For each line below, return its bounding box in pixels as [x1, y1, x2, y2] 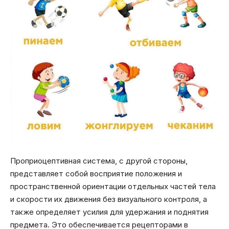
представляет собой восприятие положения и [10, 168, 182, 178]
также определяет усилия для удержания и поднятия [10, 207, 209, 217]
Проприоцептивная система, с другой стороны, [10, 155, 188, 166]
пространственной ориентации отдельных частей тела [10, 181, 216, 191]
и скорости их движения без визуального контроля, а [10, 194, 207, 204]
